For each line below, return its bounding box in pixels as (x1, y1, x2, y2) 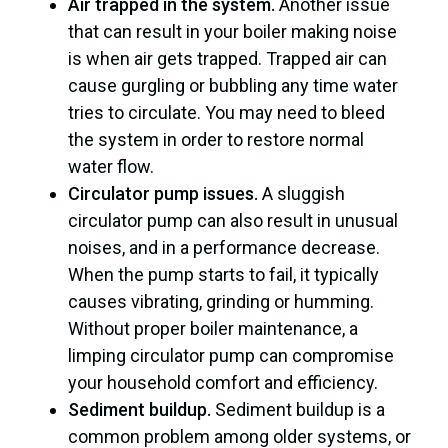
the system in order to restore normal (68, 128, 364, 150)
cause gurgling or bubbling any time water (68, 74, 398, 96)
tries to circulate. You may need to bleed (68, 101, 385, 123)
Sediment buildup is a (211, 398, 385, 420)
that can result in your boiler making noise (68, 20, 397, 42)
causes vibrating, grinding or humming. (68, 290, 374, 312)
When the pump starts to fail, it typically (68, 263, 379, 285)
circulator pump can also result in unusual (68, 209, 398, 231)
